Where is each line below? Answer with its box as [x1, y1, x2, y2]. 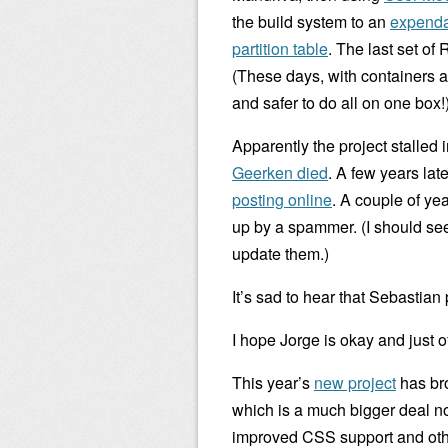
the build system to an [232, 10, 390, 33]
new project [314, 371, 396, 394]
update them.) [232, 242, 329, 265]
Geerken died [232, 161, 328, 184]
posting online [232, 188, 332, 211]
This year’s [232, 371, 314, 394]
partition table [232, 37, 328, 60]
